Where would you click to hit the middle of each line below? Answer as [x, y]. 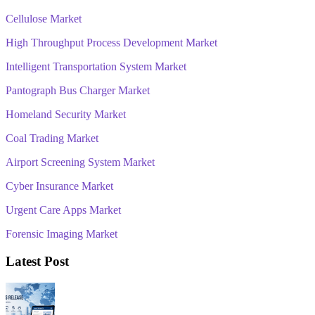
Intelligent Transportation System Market [96, 66]
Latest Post [37, 262]
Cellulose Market [44, 18]
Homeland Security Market [66, 114]
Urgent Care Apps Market [63, 210]
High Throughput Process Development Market [111, 42]
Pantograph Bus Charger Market [78, 90]
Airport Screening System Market [80, 162]
